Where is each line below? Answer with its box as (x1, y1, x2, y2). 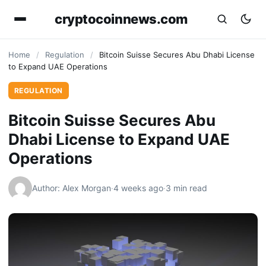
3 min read (166, 183, 207, 193)
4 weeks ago (113, 183, 163, 193)
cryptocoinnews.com (54, 11, 188, 27)
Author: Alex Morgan (32, 183, 111, 193)
